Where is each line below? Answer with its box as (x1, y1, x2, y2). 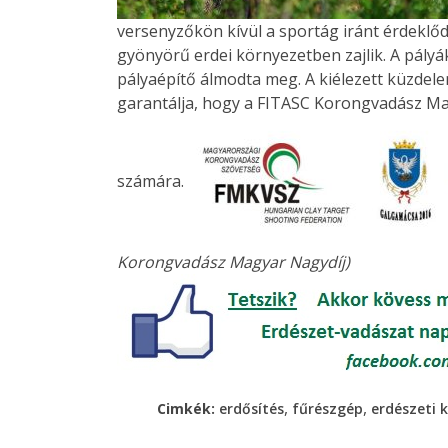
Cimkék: (157, 399, 219, 419)
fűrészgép (292, 399, 363, 419)
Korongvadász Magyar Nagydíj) (117, 251, 350, 274)
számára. (117, 170, 188, 193)
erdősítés (219, 399, 284, 419)
